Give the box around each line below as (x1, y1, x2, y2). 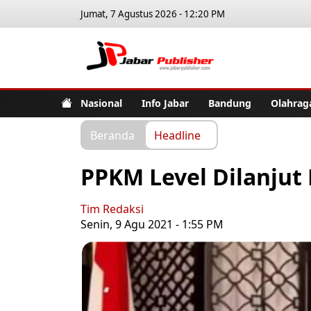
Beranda (90, 127, 135, 142)
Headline (154, 127, 201, 142)
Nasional (81, 96, 122, 110)
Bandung (208, 96, 251, 110)
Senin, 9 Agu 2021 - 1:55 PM (81, 217, 224, 232)
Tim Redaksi (81, 201, 144, 217)
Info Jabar (142, 96, 189, 110)
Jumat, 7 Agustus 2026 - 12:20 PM (81, 8, 225, 20)
